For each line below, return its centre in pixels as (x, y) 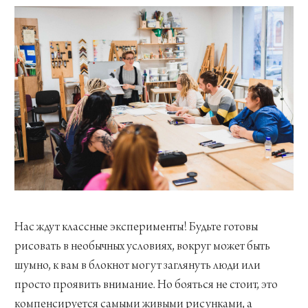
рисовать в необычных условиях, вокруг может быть (142, 247)
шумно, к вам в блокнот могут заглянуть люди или (137, 266)
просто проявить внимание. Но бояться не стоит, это (146, 286)
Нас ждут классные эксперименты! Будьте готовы (136, 228)
